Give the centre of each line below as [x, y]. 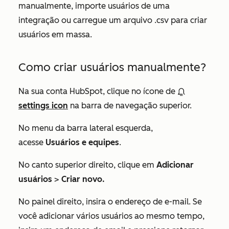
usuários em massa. [55, 35]
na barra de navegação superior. [130, 106]
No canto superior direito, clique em [87, 165]
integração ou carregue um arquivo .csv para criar [113, 20]
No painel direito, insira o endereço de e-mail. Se [110, 202]
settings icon [43, 106]
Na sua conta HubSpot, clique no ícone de [98, 91]
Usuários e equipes [82, 142]
